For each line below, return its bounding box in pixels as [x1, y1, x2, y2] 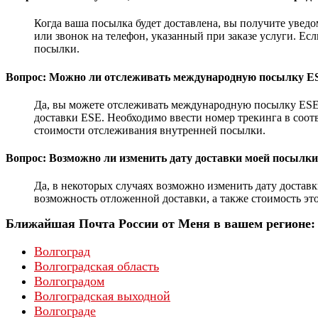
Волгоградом [34, 274, 104, 289]
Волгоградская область [34, 259, 159, 274]
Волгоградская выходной [34, 289, 170, 304]
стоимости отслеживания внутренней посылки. [34, 124, 265, 136]
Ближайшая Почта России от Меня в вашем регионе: [6, 216, 315, 231]
